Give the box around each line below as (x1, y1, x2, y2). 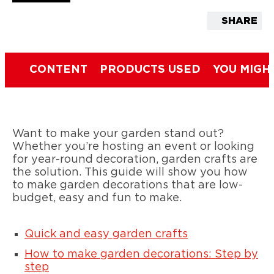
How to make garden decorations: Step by (24, 249, 258, 261)
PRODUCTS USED (100, 64, 201, 76)
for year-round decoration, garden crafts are (12, 154, 257, 166)
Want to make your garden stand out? (12, 128, 224, 140)
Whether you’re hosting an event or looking (12, 141, 254, 153)
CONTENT (29, 64, 87, 76)
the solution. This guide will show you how (12, 167, 248, 179)
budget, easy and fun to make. (12, 193, 182, 204)
